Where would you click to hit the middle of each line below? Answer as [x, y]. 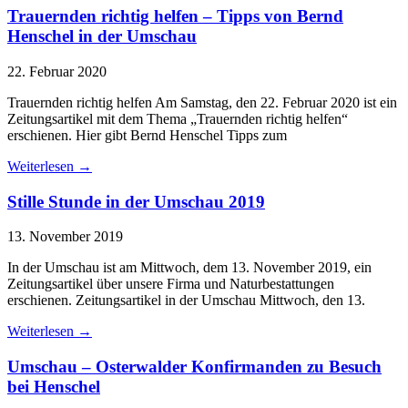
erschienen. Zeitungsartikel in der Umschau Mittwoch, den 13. [186, 301]
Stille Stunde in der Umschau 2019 [136, 201]
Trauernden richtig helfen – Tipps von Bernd [175, 16]
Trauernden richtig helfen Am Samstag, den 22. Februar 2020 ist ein [202, 102]
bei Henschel [54, 387]
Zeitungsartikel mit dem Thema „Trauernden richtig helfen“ [178, 118]
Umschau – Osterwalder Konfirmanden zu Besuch [194, 367]
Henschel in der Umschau [102, 36]
